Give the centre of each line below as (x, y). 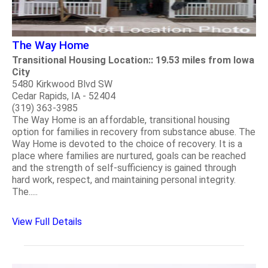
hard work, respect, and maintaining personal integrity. (124, 180)
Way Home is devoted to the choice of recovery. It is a (127, 144)
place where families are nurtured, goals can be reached (129, 156)
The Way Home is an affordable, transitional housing (121, 120)
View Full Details (47, 222)
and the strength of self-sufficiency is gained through (124, 168)
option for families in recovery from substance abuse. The (134, 132)
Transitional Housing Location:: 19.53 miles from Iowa (133, 60)
